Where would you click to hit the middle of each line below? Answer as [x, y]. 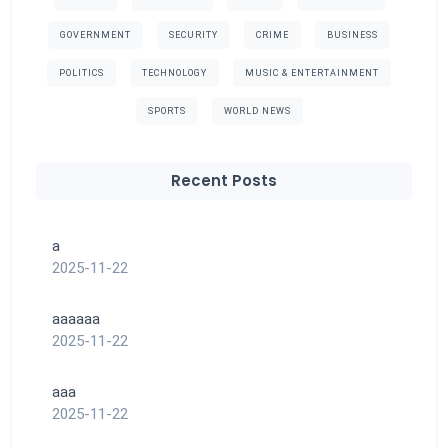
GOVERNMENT [95, 35]
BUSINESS [352, 35]
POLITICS [81, 73]
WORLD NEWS [257, 111]
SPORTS [166, 111]
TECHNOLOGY [174, 73]
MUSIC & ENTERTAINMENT [312, 73]
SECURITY [193, 35]
